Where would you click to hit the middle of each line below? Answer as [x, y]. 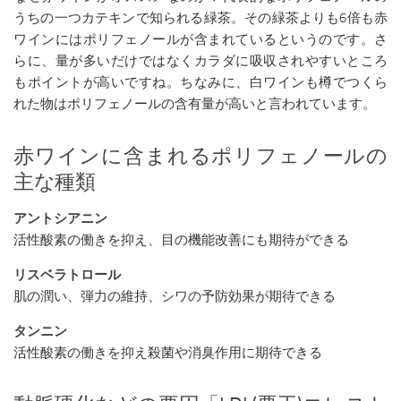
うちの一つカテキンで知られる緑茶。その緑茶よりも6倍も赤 [200, 17]
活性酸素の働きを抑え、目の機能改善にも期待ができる [181, 239]
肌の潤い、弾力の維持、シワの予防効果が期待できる [175, 296]
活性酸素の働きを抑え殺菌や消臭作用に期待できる [168, 352]
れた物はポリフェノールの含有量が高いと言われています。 [195, 103]
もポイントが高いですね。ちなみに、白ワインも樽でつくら [200, 82]
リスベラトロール [67, 274]
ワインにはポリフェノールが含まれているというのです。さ [200, 39]
